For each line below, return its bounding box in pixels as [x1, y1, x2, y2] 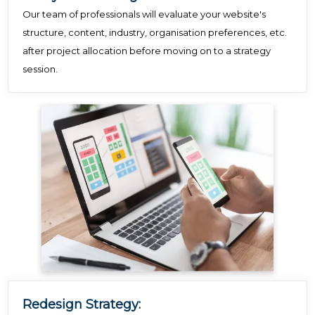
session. [22, 63, 58, 75]
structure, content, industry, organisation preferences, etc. [22, 27, 288, 39]
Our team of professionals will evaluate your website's [22, 8, 266, 20]
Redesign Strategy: [22, 296, 141, 312]
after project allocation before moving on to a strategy [22, 45, 271, 57]
